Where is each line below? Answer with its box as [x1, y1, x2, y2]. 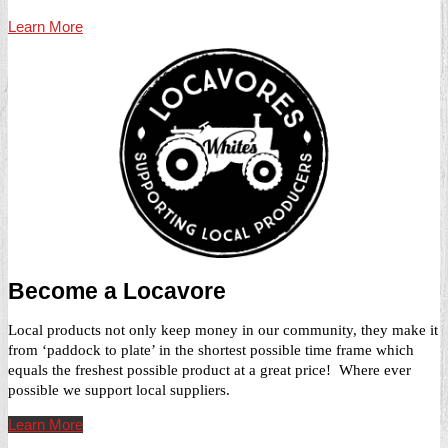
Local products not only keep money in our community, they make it [8, 322, 438, 339]
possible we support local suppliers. [8, 382, 230, 399]
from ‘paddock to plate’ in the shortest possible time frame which [8, 342, 414, 359]
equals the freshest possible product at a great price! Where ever [8, 362, 411, 379]
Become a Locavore [8, 278, 226, 304]
